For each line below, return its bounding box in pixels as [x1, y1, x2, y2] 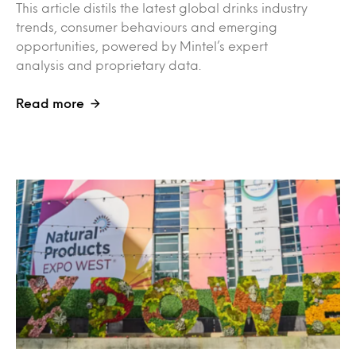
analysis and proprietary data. [16, 59, 201, 70]
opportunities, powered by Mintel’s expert [16, 40, 268, 51]
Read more [16, 97, 84, 108]
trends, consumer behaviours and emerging [16, 21, 277, 32]
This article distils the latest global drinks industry [16, 2, 308, 13]
